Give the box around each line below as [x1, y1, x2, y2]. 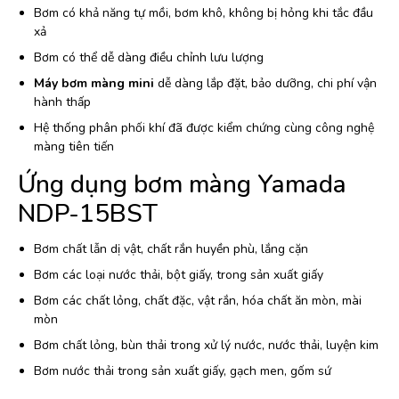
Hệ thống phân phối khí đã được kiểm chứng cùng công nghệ [34, 119, 374, 137]
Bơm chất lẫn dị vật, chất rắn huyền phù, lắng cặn [34, 240, 308, 258]
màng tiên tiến [34, 138, 114, 156]
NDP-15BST [18, 197, 158, 232]
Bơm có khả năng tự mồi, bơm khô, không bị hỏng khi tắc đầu [34, 4, 373, 22]
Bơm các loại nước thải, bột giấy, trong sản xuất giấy [34, 266, 323, 284]
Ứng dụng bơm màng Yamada [18, 167, 346, 202]
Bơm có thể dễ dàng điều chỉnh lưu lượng [34, 49, 264, 67]
